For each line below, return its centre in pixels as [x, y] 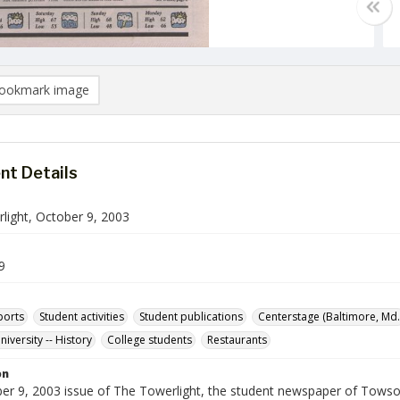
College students [150, 340]
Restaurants [237, 340]
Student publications [191, 317]
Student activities [82, 317]
